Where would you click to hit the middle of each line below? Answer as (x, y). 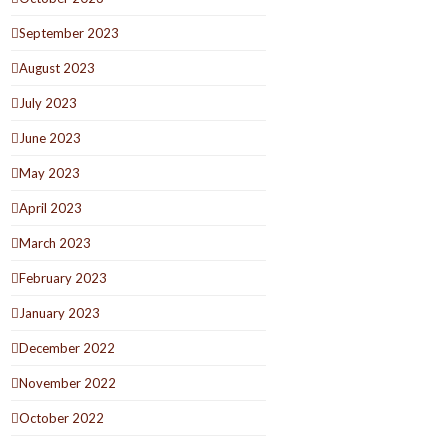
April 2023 (51, 207)
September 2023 (69, 32)
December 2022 (67, 347)
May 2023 (50, 172)
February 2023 (63, 277)
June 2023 (50, 137)
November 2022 (68, 382)
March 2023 (55, 242)
